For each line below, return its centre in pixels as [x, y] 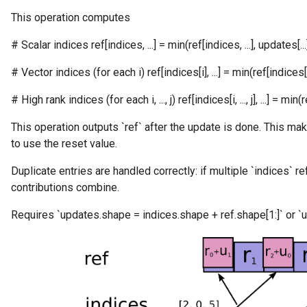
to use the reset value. [64, 144]
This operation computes [71, 17]
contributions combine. [65, 187]
